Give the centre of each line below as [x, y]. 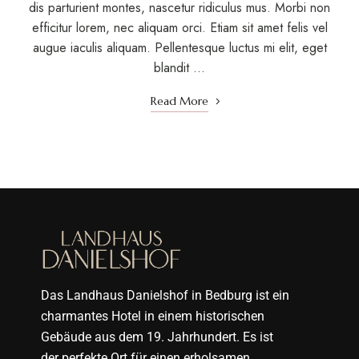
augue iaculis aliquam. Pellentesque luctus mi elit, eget [179, 47]
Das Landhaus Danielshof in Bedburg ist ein [165, 296]
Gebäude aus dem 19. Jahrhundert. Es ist [157, 337]
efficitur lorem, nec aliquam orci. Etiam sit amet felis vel [179, 27]
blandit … [179, 67]
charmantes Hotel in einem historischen [152, 317]
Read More [179, 101]
